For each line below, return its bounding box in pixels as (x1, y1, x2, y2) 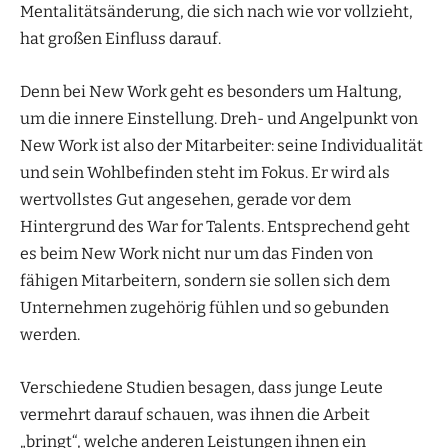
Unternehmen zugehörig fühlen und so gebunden (20, 297, 389, 317)
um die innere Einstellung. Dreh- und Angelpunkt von (20, 108, 418, 128)
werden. (20, 324, 80, 344)
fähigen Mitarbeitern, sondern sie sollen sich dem (20, 270, 390, 290)
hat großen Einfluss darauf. (20, 28, 221, 48)
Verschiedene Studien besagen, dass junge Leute (20, 377, 383, 397)
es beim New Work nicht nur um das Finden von (20, 243, 373, 263)
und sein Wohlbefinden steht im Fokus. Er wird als (20, 162, 390, 182)
